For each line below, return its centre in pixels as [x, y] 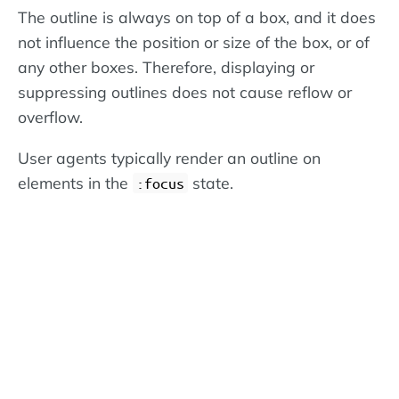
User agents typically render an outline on [169, 158]
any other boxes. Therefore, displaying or [166, 67]
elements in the [75, 183]
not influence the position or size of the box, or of [194, 42]
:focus [160, 183]
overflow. [50, 117]
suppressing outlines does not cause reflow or [185, 92]
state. [211, 183]
